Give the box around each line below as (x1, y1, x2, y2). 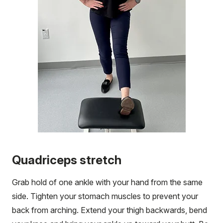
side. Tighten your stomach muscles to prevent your (12, 191, 198, 201)
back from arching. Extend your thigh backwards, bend (12, 205, 207, 215)
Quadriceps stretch (12, 152, 121, 167)
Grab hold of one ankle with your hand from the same (12, 177, 203, 187)
